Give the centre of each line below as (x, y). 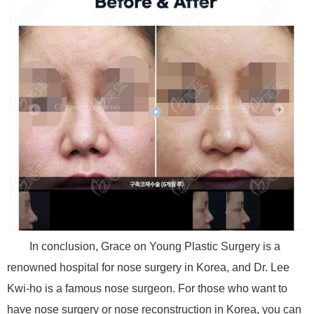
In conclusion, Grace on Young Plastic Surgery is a (155, 246)
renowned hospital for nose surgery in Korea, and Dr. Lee (148, 267)
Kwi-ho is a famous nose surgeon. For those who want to (147, 288)
